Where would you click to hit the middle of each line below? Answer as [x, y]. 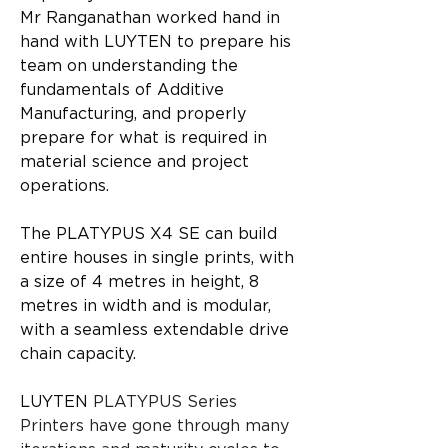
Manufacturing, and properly [135, 114]
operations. [64, 186]
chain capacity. [78, 354]
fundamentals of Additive [124, 90]
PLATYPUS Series [165, 402]
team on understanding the [131, 66]
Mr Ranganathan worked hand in [152, 18]
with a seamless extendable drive [157, 330]
